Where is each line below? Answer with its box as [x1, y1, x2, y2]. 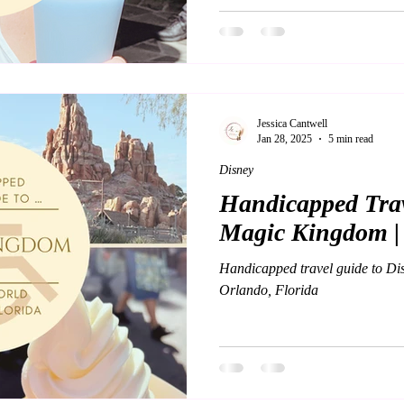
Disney [219, 162, 253, 177]
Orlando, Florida [219, 281, 318, 298]
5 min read [328, 132, 373, 145]
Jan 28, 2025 [257, 132, 312, 145]
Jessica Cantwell [257, 116, 327, 130]
